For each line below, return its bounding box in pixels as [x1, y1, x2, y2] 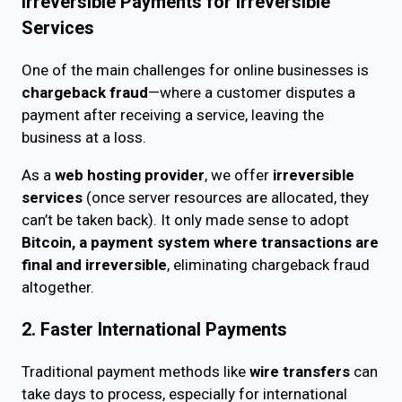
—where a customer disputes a [148, 83, 355, 102]
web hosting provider [55, 166, 205, 185]
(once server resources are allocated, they [83, 188, 369, 207]
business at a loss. [22, 128, 146, 147]
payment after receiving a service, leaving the [22, 106, 324, 125]
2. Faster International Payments [22, 319, 287, 341]
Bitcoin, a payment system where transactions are [22, 233, 379, 252]
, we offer [205, 166, 273, 185]
